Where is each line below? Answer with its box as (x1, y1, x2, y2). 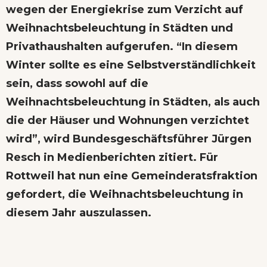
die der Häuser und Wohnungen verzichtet (6, 114, 249, 128)
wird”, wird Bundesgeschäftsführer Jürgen (6, 132, 252, 146)
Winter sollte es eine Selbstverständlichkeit (6, 58, 256, 72)
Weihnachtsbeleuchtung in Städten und (6, 21, 233, 35)
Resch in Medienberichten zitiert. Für (6, 151, 218, 164)
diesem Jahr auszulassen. (6, 206, 151, 220)
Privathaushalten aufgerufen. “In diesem (6, 40, 238, 54)
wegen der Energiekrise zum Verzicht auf (6, 3, 243, 17)
